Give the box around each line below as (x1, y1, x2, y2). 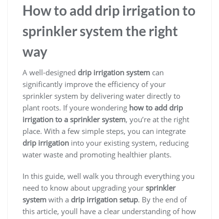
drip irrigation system (78, 67, 150, 78)
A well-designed (22, 67, 78, 78)
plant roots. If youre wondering (22, 103, 129, 113)
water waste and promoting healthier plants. (22, 150, 172, 160)
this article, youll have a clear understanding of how (22, 206, 196, 217)
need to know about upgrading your (22, 183, 146, 193)
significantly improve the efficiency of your (22, 79, 166, 89)
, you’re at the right (126, 114, 189, 125)
